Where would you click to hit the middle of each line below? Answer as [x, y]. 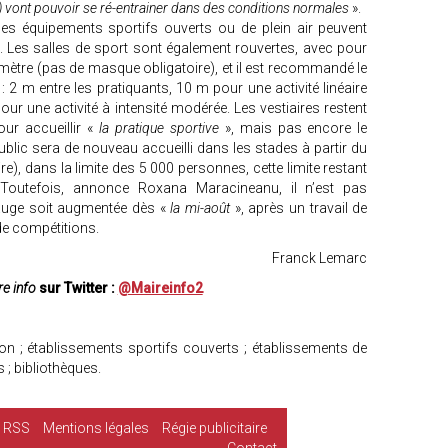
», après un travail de [301, 208]
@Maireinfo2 [160, 288]
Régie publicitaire [214, 428]
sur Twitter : [76, 288]
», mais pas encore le [293, 128]
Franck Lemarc [320, 258]
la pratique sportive [159, 128]
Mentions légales [96, 428]
